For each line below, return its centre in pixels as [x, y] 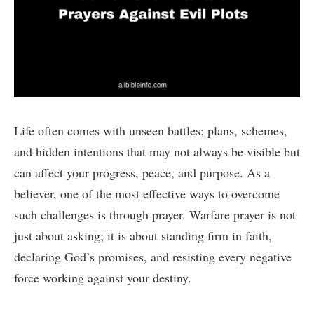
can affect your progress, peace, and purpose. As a [142, 172]
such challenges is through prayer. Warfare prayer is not [155, 214]
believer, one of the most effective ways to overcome [147, 193]
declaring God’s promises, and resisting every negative [153, 256]
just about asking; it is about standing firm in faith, [143, 235]
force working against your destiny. [103, 277]
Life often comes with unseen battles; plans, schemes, [151, 130]
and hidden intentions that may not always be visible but [157, 151]
